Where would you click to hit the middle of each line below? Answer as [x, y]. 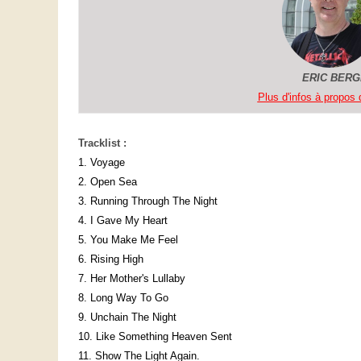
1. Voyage [102, 163]
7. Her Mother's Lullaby [132, 279]
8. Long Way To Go [123, 298]
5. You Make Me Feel [128, 240]
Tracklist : [102, 143]
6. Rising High [111, 259]
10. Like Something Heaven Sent [155, 337]
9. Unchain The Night [127, 317]
